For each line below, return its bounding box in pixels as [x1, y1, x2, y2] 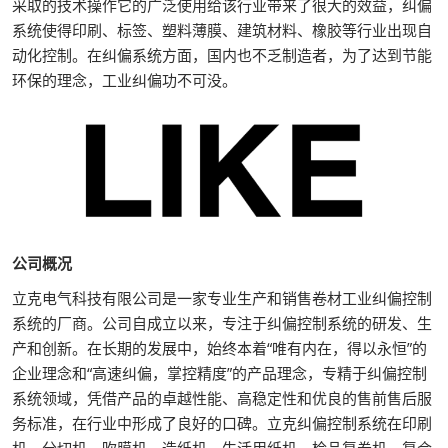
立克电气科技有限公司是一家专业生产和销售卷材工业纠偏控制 [12, 287, 432, 308]
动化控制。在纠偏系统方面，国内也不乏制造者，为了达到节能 [12, 45, 432, 65]
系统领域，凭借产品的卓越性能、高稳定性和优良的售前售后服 [12, 387, 432, 408]
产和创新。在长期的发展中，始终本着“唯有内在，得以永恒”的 [12, 337, 427, 358]
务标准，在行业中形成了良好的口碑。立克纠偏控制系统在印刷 [12, 412, 432, 433]
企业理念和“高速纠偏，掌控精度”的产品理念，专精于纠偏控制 [12, 362, 427, 383]
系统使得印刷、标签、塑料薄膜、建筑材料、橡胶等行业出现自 [12, 20, 432, 40]
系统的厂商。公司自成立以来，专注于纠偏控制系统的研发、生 [12, 312, 432, 333]
